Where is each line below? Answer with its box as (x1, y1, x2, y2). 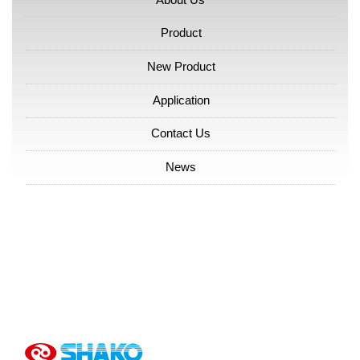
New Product (146, 59, 215, 74)
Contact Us (151, 126, 211, 141)
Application (152, 92, 210, 107)
